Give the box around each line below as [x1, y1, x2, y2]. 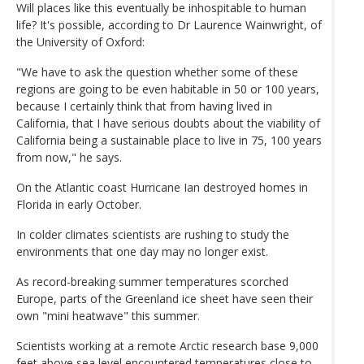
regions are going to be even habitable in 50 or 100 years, [16, 80, 319, 97]
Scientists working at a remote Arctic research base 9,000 [16, 337, 318, 353]
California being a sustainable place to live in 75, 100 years [16, 132, 322, 148]
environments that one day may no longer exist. [16, 243, 268, 259]
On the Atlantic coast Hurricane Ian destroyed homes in [16, 179, 308, 195]
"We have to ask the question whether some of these [16, 63, 298, 80]
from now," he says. [16, 149, 122, 165]
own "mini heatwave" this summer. [16, 307, 200, 323]
